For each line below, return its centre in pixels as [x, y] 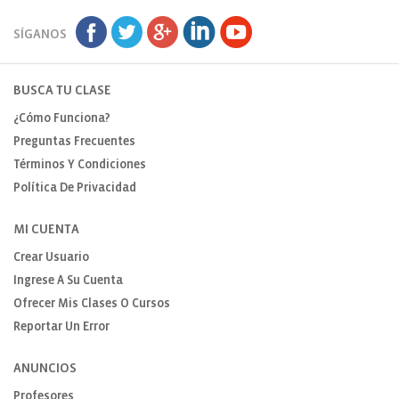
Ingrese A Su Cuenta [68, 281]
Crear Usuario [51, 258]
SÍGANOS [40, 35]
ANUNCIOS [45, 369]
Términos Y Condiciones [80, 166]
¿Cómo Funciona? [62, 119]
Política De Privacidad [75, 189]
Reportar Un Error [61, 328]
